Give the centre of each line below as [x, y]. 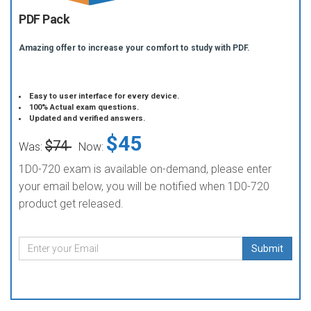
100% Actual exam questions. [84, 107]
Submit [267, 249]
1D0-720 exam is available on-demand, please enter [145, 169]
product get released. [71, 204]
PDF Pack [44, 19]
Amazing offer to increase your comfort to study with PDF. [134, 48]
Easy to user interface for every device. [104, 96]
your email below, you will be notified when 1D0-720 [144, 186]
